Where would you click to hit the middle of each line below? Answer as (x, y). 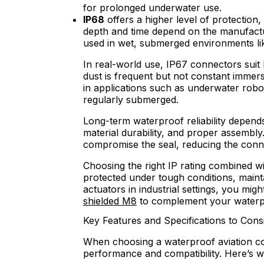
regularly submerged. (131, 99)
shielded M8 (110, 201)
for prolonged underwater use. (152, 7)
